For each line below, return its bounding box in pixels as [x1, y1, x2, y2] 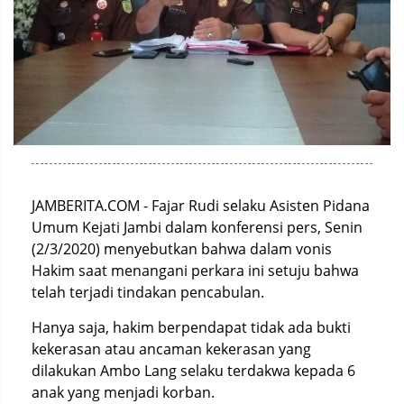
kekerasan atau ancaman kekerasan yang [32, 338, 311, 359]
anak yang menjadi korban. [32, 381, 215, 402]
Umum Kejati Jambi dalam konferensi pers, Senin [32, 216, 363, 237]
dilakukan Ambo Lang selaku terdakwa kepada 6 [32, 360, 355, 381]
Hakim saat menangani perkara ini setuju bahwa [32, 260, 359, 280]
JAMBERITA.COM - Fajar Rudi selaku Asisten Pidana [32, 195, 370, 216]
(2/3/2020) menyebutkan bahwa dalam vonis [32, 238, 332, 259]
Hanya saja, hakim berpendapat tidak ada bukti [32, 317, 351, 337]
